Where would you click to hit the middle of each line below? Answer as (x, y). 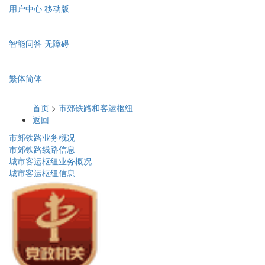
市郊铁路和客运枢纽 (96, 108)
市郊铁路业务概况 (42, 138)
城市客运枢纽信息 (42, 173)
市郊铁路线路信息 (42, 149)
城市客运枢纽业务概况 (50, 161)
